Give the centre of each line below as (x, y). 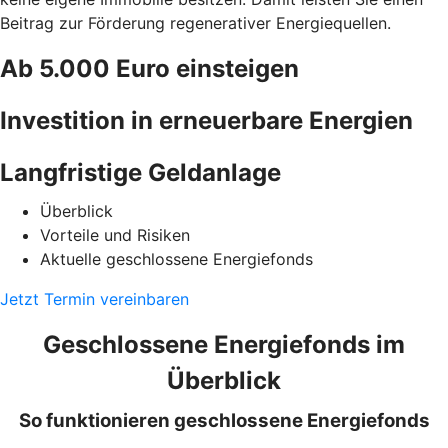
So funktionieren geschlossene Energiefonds (224, 420)
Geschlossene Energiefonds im (224, 344)
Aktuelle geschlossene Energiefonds (176, 258)
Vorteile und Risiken (115, 234)
